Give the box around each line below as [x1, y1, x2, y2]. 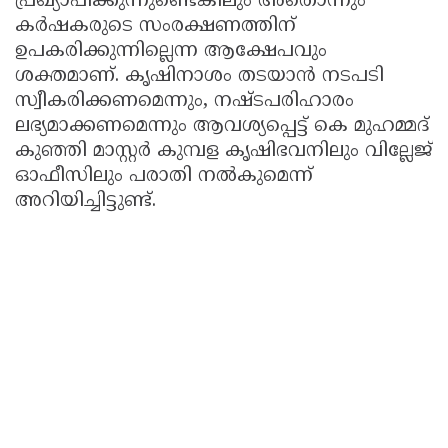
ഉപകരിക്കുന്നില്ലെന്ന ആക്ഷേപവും [15, 40, 327, 64]
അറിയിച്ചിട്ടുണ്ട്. [15, 190, 156, 214]
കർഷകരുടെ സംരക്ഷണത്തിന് [15, 15, 296, 39]
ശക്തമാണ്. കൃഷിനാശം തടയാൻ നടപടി [15, 65, 384, 89]
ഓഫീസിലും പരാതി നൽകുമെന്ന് [15, 165, 313, 189]
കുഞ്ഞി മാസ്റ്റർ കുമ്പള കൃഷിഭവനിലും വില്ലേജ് [15, 140, 433, 164]
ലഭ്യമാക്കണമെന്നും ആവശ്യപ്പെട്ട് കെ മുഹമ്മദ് [15, 115, 429, 139]
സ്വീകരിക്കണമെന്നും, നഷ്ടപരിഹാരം [15, 90, 354, 114]
